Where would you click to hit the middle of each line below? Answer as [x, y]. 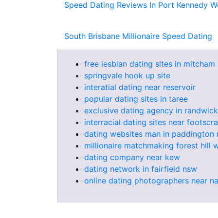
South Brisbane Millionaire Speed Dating [138, 36]
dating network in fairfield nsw [141, 169]
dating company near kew [132, 157]
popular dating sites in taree [136, 99]
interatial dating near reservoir [140, 87]
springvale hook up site [127, 75]
